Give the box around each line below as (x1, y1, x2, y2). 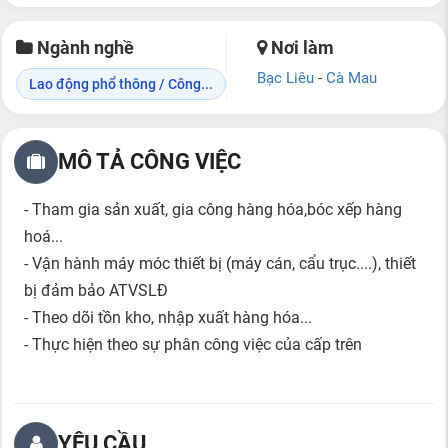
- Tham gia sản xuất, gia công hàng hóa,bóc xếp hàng (24, 199, 402, 219)
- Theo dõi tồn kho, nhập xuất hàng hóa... (24, 307, 312, 327)
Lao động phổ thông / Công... (29, 75, 213, 92)
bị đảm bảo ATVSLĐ (24, 280, 168, 300)
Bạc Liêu (257, 68, 314, 87)
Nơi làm (267, 36, 334, 58)
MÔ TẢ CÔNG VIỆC (58, 148, 241, 174)
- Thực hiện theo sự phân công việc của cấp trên (24, 334, 362, 354)
